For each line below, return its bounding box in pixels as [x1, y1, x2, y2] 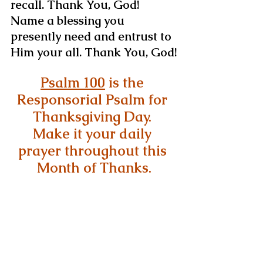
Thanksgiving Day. [33, 107, 155, 126]
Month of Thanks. [36, 158, 151, 177]
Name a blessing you [11, 12, 127, 28]
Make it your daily [33, 124, 155, 143]
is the [105, 73, 147, 92]
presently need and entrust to [11, 28, 174, 44]
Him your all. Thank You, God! [11, 44, 177, 60]
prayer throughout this [18, 141, 170, 160]
